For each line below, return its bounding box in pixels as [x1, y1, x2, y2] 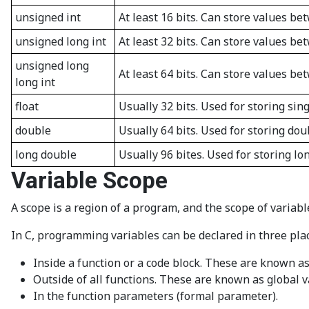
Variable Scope [11, 167, 168, 194]
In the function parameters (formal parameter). [33, 288, 278, 303]
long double [15, 147, 77, 162]
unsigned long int [15, 34, 106, 49]
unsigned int [15, 10, 81, 25]
